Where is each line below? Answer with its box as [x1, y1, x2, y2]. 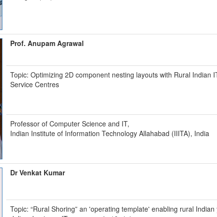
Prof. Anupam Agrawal [10, 38, 84, 48]
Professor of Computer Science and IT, [10, 119, 130, 128]
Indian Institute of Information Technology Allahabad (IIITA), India [10, 128, 210, 138]
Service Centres [10, 79, 60, 89]
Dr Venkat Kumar [10, 168, 65, 177]
